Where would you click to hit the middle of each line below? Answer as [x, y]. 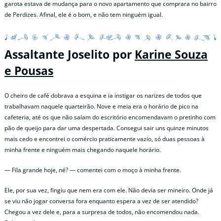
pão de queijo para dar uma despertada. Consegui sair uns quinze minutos [107, 128]
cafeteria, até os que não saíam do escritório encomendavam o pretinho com [110, 117]
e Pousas [29, 71]
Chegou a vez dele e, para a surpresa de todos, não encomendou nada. [102, 212]
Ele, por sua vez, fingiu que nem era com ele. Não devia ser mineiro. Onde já [109, 190]
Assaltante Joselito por [70, 55]
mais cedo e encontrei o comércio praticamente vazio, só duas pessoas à [105, 139]
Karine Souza [171, 55]
